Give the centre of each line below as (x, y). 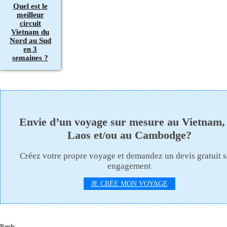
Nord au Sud (30, 41)
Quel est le (30, 6)
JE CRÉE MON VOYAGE (129, 183)
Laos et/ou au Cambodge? (129, 135)
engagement (129, 166)
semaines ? (30, 58)
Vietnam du (30, 32)
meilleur (30, 15)
